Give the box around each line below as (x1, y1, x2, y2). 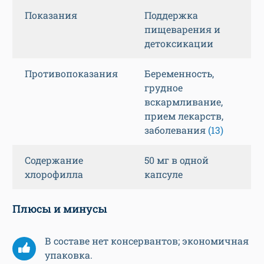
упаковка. (45, 249, 95, 262)
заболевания (144, 124, 208, 137)
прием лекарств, (144, 110, 223, 123)
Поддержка (144, 9, 198, 22)
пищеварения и (144, 23, 220, 36)
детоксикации (144, 37, 213, 50)
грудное (144, 81, 183, 94)
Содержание (25, 154, 83, 167)
